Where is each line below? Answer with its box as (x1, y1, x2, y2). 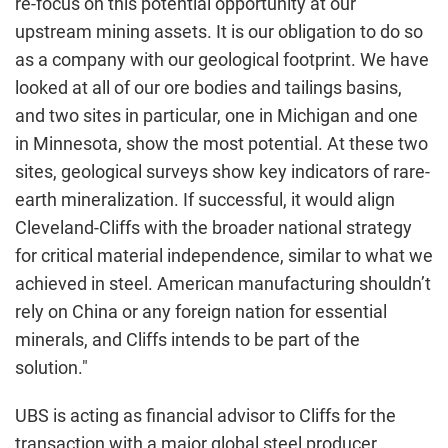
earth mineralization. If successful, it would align (15, 189, 395, 210)
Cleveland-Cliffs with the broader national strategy (15, 217, 412, 238)
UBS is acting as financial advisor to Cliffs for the (15, 405, 396, 426)
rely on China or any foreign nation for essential (15, 301, 387, 322)
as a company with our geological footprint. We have (15, 49, 429, 70)
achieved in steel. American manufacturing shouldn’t (15, 273, 431, 294)
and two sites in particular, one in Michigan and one (15, 105, 418, 126)
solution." (15, 357, 88, 378)
